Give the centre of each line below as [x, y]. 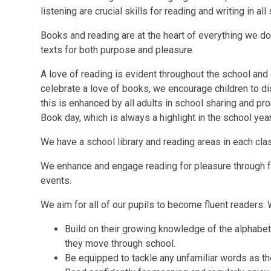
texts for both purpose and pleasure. [119, 50]
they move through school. [120, 243]
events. [56, 180]
